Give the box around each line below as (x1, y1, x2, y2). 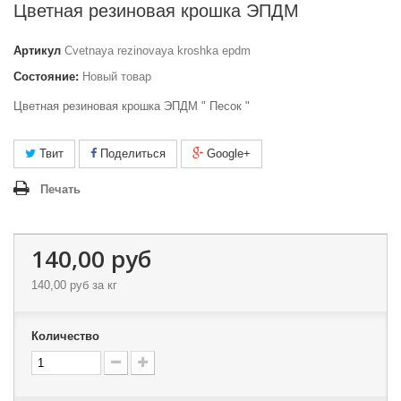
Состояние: (13, 70, 79, 83)
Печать (40, 183, 81, 196)
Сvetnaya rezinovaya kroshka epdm (64, 44, 251, 57)
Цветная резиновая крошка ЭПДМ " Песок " (13, 99, 250, 113)
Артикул (13, 44, 61, 57)
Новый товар (82, 70, 151, 83)
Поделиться (97, 147, 166, 160)
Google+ (203, 147, 251, 160)
